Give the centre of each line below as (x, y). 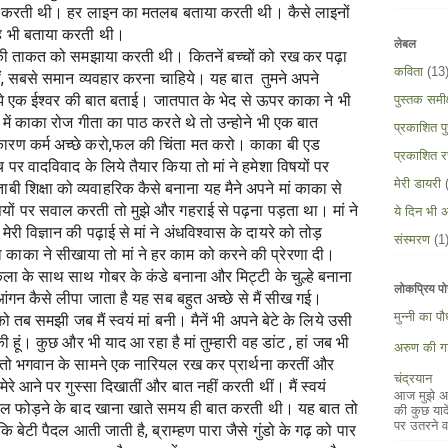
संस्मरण (412, 240)
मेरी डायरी (417, 184)
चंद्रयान (413, 378)
